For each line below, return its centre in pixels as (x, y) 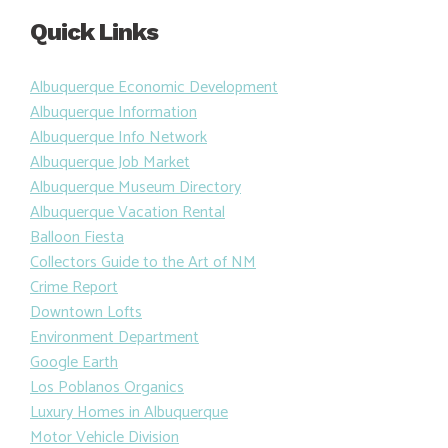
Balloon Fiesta (77, 238)
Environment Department (114, 338)
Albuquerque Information (113, 113)
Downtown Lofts (86, 313)
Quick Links (94, 32)
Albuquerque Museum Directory (135, 188)
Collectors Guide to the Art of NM (143, 263)
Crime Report (74, 288)
